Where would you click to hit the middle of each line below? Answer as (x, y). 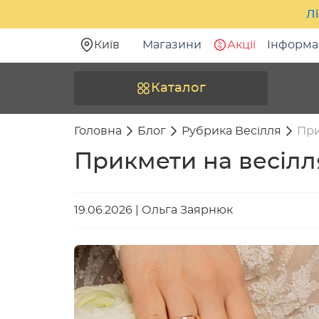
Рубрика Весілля (231, 131)
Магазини (172, 45)
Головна (98, 131)
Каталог (178, 88)
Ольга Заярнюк (187, 210)
